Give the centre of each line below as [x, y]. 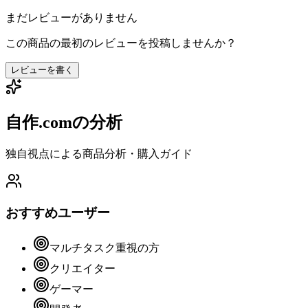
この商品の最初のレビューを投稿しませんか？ [121, 43]
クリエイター [82, 269]
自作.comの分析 [64, 122]
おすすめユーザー [58, 213]
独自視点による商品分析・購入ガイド [99, 153]
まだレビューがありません [71, 17]
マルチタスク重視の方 [104, 248]
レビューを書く [42, 69]
